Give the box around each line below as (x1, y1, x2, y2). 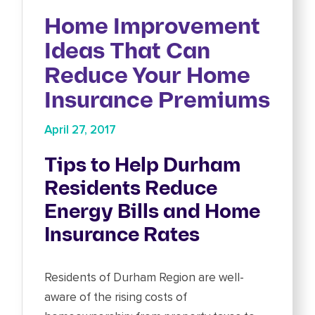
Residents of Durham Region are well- (44, 270, 245, 285)
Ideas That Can (44, 38, 211, 66)
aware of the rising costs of (44, 290, 188, 305)
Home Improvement (44, 13, 261, 41)
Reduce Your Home (44, 63, 251, 91)
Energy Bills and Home (44, 200, 261, 224)
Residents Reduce (44, 177, 218, 201)
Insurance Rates (44, 224, 200, 247)
